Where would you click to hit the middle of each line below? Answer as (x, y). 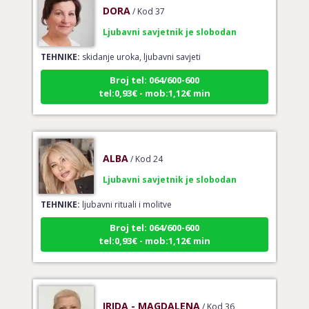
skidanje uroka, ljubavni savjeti (140, 43)
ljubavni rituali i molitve (126, 191)
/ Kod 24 (146, 146)
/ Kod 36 (218, 293)
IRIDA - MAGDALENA (151, 292)
